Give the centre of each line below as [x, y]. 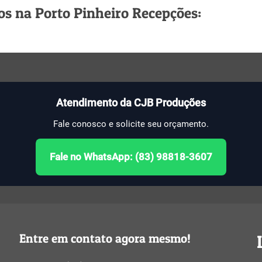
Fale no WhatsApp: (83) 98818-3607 [131, 157]
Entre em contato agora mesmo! [105, 238]
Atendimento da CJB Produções [131, 103]
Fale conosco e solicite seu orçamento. [131, 124]
